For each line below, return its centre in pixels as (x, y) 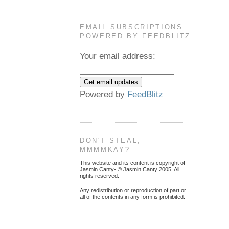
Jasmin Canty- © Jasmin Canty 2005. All (130, 169)
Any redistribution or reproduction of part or (133, 190)
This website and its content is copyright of (132, 162)
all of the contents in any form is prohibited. (132, 197)
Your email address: (118, 56)
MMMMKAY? (105, 149)
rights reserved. (99, 176)
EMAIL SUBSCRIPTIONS (131, 27)
